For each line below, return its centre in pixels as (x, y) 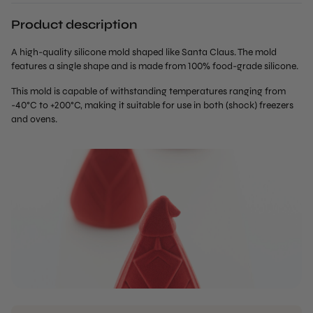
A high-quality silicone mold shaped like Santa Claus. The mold (144, 52)
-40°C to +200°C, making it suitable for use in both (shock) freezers (152, 105)
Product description (74, 24)
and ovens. (34, 119)
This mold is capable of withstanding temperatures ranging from (148, 91)
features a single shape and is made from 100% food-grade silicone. (155, 66)
